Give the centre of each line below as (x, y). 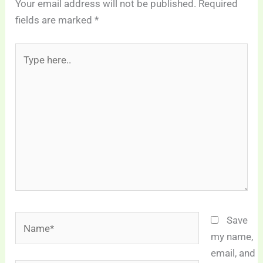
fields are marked (55, 20)
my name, (232, 236)
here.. (27, 67)
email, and (233, 253)
